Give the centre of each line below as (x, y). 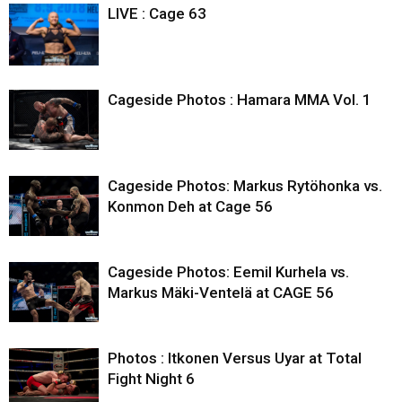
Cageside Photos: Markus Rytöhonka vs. (245, 186)
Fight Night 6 (151, 379)
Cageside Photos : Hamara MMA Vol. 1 (240, 100)
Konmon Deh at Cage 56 (190, 207)
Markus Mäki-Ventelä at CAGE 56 (221, 293)
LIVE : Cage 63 (157, 14)
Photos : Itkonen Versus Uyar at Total (235, 358)
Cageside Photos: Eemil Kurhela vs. (228, 272)
